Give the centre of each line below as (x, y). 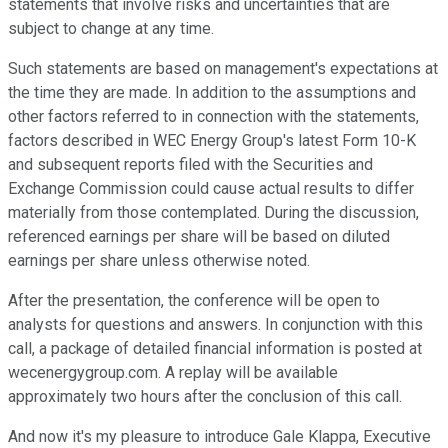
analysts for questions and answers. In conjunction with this (215, 325)
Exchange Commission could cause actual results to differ (211, 189)
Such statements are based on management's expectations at (223, 69)
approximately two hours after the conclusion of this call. (205, 397)
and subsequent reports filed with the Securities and (190, 165)
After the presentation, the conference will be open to (194, 301)
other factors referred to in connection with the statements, (213, 117)
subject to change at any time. (111, 29)
